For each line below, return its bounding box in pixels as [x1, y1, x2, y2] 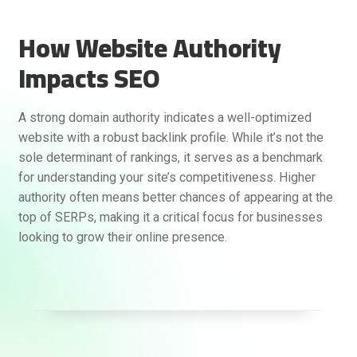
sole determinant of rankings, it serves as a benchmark [18, 149, 323, 165]
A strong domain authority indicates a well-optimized [18, 109, 312, 125]
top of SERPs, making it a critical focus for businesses [18, 209, 323, 225]
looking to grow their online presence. [18, 229, 227, 245]
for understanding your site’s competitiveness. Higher [18, 169, 316, 185]
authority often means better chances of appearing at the [18, 189, 333, 205]
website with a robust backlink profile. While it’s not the [18, 129, 324, 145]
